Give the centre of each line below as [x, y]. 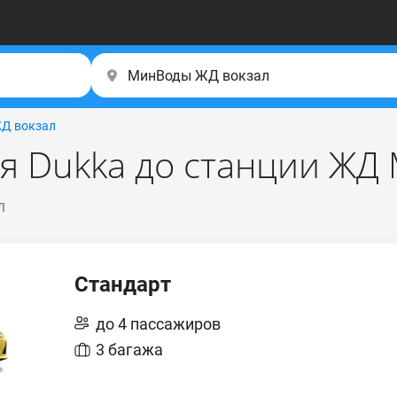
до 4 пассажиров [158, 324]
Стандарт [123, 284]
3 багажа [129, 350]
